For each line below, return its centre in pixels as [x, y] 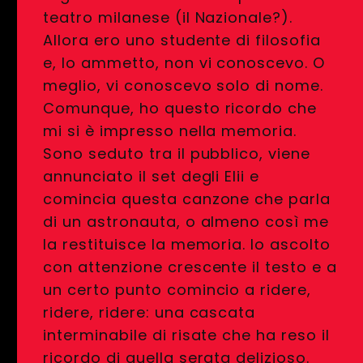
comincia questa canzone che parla [187, 199]
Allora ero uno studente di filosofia [182, 41]
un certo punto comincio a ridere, [177, 290]
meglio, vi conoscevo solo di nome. [183, 86]
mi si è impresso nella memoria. [170, 131]
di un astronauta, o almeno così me [186, 222]
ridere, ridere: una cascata [149, 313]
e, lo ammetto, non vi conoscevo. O [184, 63]
